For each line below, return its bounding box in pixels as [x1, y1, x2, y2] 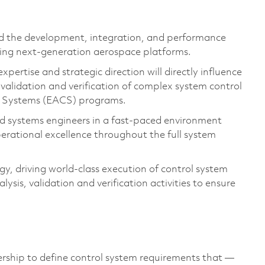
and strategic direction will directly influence [42, 67, 242, 77]
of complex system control [122, 81, 242, 92]
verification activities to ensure [97, 178, 235, 189]
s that [196, 253, 222, 263]
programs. [79, 95, 126, 106]
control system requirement [70, 253, 196, 263]
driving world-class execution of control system [15, 164, 228, 174]
